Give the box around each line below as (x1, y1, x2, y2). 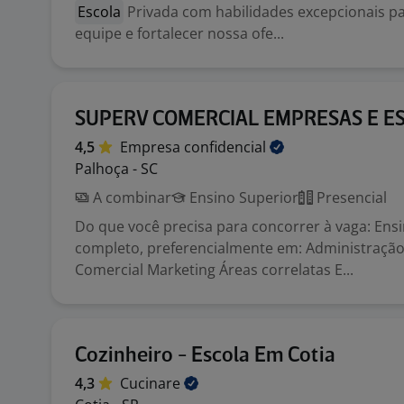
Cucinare (120, 373, 184, 393)
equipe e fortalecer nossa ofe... (75, 23, 284, 43)
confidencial (184, 137, 270, 157)
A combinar (89, 188, 171, 207)
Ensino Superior (186, 188, 298, 207)
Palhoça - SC (75, 159, 158, 179)
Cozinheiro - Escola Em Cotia (75, 345, 335, 366)
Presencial (313, 188, 387, 207)
